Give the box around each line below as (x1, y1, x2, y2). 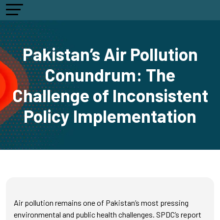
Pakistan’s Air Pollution (22, 44, 198, 64)
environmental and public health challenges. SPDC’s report (14, 210, 201, 219)
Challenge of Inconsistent (12, 85, 208, 106)
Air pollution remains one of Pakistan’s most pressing (14, 198, 189, 207)
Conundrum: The (45, 64, 175, 85)
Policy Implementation (24, 106, 196, 126)
